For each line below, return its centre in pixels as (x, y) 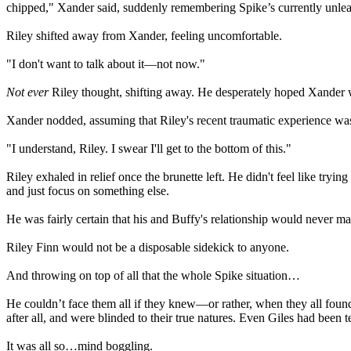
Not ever (27, 92)
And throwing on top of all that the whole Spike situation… (153, 275)
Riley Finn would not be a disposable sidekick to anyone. (148, 247)
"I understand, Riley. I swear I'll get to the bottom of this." (149, 148)
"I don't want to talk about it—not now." (106, 64)
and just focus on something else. (88, 191)
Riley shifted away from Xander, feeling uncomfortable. (144, 36)
